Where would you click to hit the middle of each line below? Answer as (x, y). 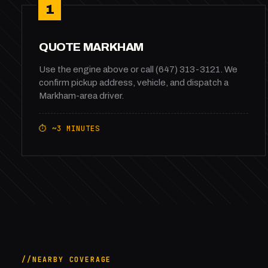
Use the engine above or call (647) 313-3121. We (138, 69)
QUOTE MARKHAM (92, 47)
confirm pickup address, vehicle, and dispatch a (134, 83)
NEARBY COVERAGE (72, 259)
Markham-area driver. (81, 96)
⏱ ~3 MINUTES (69, 128)
